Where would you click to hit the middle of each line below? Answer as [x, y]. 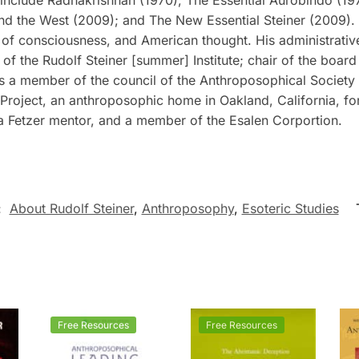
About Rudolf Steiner [71, 209]
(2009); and [109, 20]
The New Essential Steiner [227, 20]
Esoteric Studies [290, 209]
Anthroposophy [188, 209]
